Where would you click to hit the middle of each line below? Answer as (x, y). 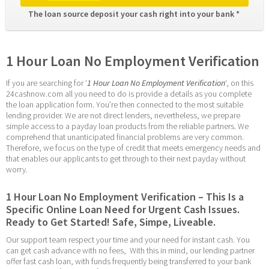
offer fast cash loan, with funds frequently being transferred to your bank (128, 261)
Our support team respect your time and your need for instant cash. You (128, 240)
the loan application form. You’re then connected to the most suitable (125, 105)
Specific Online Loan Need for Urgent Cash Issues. (123, 209)
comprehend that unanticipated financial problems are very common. (125, 137)
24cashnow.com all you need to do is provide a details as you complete (129, 94)
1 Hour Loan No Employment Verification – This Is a (125, 196)
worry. (17, 170)
